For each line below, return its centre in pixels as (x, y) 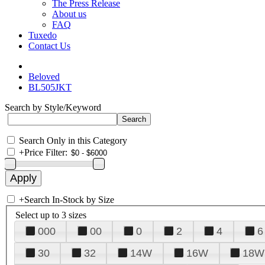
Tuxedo (43, 35)
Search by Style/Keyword (53, 107)
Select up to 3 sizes (51, 215)
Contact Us (49, 46)
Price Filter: (46, 152)
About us (69, 14)
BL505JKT (50, 87)
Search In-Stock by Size (69, 200)
